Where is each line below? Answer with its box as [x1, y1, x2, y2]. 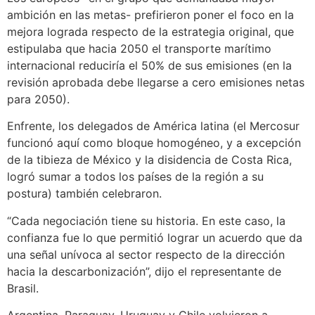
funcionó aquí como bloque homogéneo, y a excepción [7, 136, 301, 150]
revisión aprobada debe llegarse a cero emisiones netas [7, 75, 304, 89]
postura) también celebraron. [7, 186, 162, 201]
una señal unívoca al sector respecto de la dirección [7, 247, 285, 262]
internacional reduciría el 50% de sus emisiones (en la [7, 58, 292, 72]
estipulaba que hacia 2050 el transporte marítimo [7, 41, 271, 56]
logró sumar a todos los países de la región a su [7, 169, 264, 184]
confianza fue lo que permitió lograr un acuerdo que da [7, 230, 302, 245]
